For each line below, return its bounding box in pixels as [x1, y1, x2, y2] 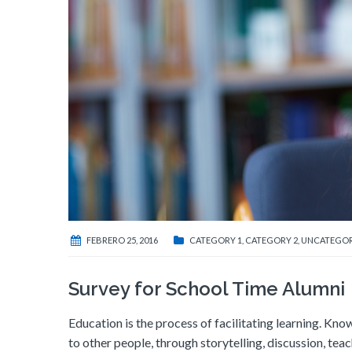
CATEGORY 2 [245, 235, 298, 246]
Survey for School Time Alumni [68, 277, 345, 301]
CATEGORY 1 [189, 235, 242, 246]
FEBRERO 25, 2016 [86, 235, 158, 246]
